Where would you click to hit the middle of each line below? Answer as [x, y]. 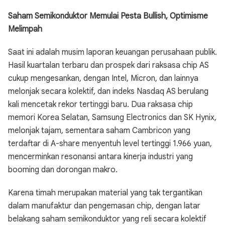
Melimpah [25, 29]
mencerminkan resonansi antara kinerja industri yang [100, 157]
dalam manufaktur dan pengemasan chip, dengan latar [104, 206]
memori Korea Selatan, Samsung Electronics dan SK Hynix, [112, 118]
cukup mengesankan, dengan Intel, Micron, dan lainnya [103, 78]
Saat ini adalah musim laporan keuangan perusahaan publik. [113, 52]
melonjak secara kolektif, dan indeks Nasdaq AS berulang [108, 91]
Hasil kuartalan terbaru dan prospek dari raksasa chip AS [108, 65]
